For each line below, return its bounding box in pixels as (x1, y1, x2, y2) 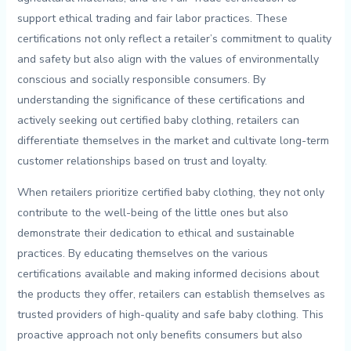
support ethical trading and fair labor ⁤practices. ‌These (16, 11, 288, 27)
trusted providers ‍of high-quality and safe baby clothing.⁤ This (16, 307, 324, 323)
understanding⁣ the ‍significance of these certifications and (16, 92, 305, 108)
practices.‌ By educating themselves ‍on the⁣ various (16, 246, 268, 262)
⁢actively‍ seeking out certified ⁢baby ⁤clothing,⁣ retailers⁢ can (16, 113, 299, 128)
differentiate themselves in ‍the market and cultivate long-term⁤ (16, 133, 329, 149)
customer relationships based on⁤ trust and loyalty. (16, 154, 267, 169)
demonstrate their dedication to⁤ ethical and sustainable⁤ (16, 226, 295, 241)
